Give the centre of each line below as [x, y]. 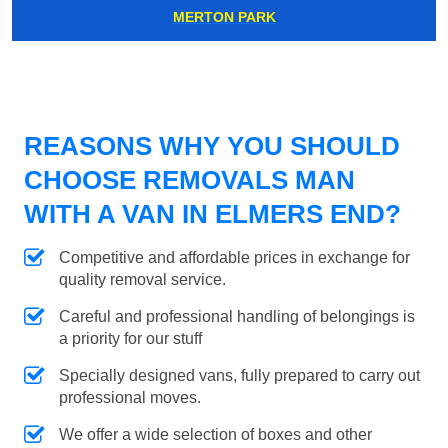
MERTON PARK [224, 17]
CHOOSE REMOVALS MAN [189, 180]
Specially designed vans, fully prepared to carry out [239, 376]
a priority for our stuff [130, 339]
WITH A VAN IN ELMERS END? [212, 214]
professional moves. [130, 398]
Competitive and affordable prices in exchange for [234, 258]
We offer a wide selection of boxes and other [215, 435]
